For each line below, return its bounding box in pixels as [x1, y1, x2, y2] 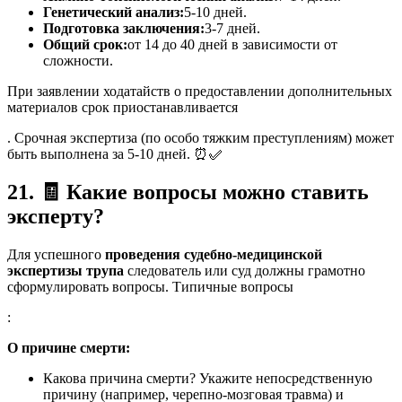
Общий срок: [43, 37, 127, 53]
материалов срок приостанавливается [7, 100, 238, 116]
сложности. [43, 53, 113, 69]
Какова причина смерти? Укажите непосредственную [43, 370, 372, 386]
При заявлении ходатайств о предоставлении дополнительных [7, 83, 392, 100]
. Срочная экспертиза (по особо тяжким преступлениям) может [7, 130, 394, 146]
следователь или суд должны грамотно [124, 262, 365, 278]
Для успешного [7, 246, 105, 262]
